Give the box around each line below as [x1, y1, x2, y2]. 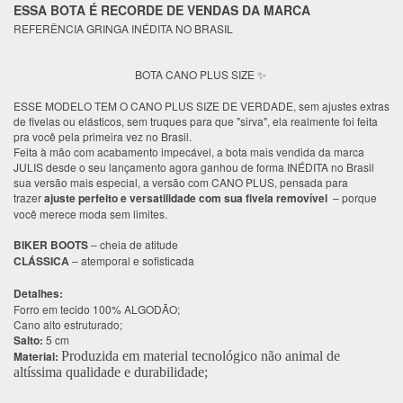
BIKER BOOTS [13, 236, 88, 253]
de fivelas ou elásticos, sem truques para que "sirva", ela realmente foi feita [13, 112, 378, 129]
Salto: [13, 331, 43, 348]
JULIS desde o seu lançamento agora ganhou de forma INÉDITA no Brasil [13, 158, 374, 175]
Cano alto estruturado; [13, 316, 122, 332]
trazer [13, 189, 44, 205]
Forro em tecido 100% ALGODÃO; [13, 300, 180, 317]
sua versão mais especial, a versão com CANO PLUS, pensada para [13, 174, 348, 190]
